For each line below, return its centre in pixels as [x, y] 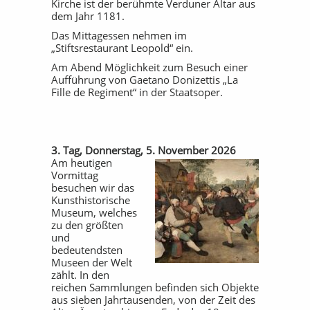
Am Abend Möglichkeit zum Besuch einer [149, 67]
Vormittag [75, 175]
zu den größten [87, 225]
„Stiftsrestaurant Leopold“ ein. [122, 48]
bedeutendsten [87, 250]
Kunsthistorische [91, 200]
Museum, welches [94, 212]
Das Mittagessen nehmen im [119, 35]
